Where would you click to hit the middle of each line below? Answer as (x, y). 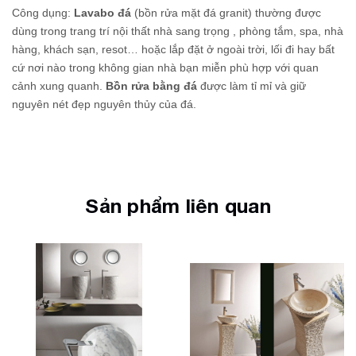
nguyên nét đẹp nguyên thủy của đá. (104, 104)
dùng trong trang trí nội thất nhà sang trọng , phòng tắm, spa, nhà (178, 31)
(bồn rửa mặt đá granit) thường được (228, 12)
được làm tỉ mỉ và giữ (252, 85)
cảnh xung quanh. (59, 85)
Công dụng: (43, 12)
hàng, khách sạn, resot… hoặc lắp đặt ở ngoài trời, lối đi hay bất (173, 49)
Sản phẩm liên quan (178, 205)
